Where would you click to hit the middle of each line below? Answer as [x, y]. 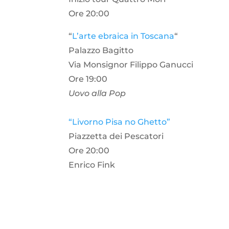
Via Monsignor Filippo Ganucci [131, 65]
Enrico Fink [92, 165]
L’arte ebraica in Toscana [123, 36]
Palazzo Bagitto [102, 51]
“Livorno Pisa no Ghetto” [120, 122]
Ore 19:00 [89, 79]
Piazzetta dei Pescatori [116, 136]
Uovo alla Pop [97, 94]
